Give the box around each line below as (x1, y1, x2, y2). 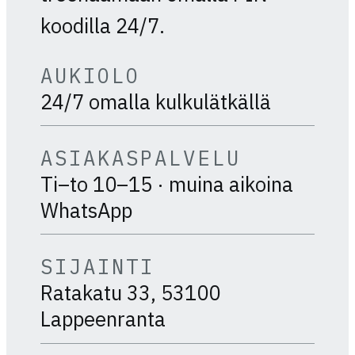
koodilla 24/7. (40, 13, 165, 40)
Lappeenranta (40, 306, 166, 333)
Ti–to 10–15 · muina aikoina (40, 171, 293, 198)
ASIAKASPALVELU (40, 145, 241, 172)
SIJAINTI (40, 254, 155, 281)
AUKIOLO (40, 62, 141, 89)
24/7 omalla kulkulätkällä (40, 88, 271, 115)
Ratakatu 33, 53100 (40, 280, 220, 307)
